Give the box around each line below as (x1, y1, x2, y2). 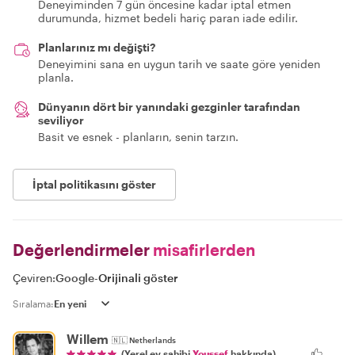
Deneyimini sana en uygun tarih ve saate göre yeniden (38, 56, 320, 71)
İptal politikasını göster (32, 177, 156, 191)
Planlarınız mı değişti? (38, 40, 155, 54)
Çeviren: (13, 270, 55, 284)
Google (55, 270, 95, 284)
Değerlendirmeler (13, 239, 150, 259)
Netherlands (129, 335, 176, 345)
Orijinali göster (98, 270, 179, 284)
